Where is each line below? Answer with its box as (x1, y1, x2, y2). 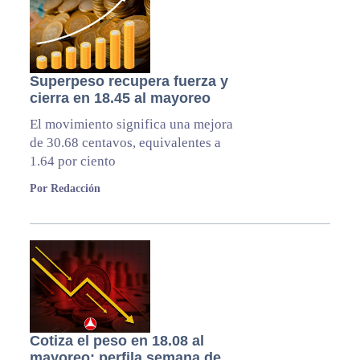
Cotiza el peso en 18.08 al (29, 333, 204, 350)
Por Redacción (29, 182, 100, 195)
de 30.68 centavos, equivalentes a (29, 135, 221, 151)
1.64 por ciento (29, 153, 116, 170)
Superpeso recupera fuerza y (29, 73, 228, 90)
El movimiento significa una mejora (29, 117, 233, 133)
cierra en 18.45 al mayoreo (29, 90, 211, 107)
